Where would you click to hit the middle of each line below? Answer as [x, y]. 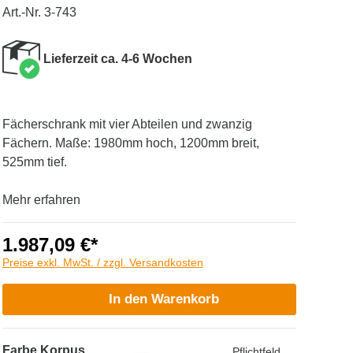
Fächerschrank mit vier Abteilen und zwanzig [127, 124]
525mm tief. [34, 162]
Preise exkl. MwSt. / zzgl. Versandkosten [102, 262]
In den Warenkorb [164, 299]
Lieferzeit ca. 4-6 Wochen [116, 58]
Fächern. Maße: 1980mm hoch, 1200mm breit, [130, 143]
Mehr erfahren [41, 200]
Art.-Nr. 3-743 [39, 12]
